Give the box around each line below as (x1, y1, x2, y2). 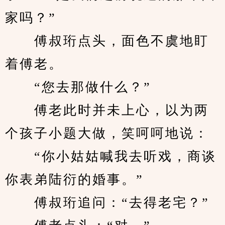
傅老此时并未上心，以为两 (5, 103, 209, 118)
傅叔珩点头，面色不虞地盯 (5, 34, 209, 48)
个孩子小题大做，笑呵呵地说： (5, 126, 209, 141)
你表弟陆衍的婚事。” (5, 172, 144, 187)
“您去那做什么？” (5, 80, 151, 94)
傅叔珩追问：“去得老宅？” (5, 195, 209, 210)
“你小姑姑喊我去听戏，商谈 (5, 149, 216, 164)
